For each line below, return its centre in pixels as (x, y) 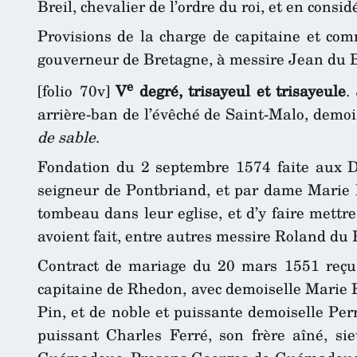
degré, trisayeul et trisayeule (240, 91)
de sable (67, 137)
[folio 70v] (77, 91)
